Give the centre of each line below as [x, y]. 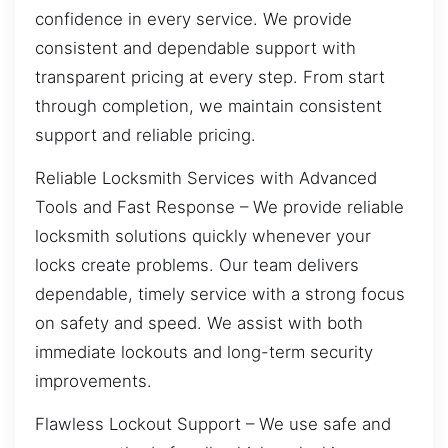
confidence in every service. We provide [193, 18]
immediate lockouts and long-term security [204, 351]
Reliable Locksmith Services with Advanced [206, 177]
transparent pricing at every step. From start [210, 76]
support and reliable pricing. [145, 134]
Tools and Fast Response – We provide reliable [219, 206]
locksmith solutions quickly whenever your [203, 235]
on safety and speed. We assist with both [199, 322]
